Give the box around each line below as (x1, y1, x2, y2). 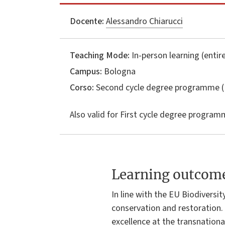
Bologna (102, 65, 136, 78)
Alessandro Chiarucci (106, 15, 183, 28)
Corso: (70, 81, 94, 94)
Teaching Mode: (70, 49, 130, 62)
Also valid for (70, 108, 118, 121)
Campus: (70, 65, 102, 78)
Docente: (70, 15, 104, 28)
